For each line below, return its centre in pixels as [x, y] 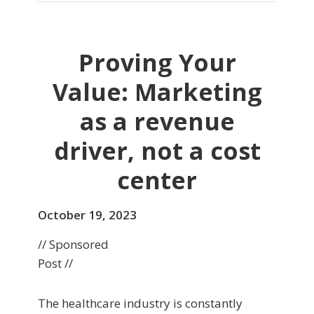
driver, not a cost [157, 150]
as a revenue [157, 121]
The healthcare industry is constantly [140, 303]
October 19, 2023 [87, 214]
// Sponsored [73, 244]
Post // [55, 263]
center [157, 180]
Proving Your [157, 62]
